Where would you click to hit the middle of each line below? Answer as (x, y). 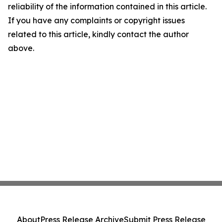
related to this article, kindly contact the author (98, 34)
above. (21, 48)
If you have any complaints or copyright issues (96, 20)
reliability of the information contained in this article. (107, 6)
